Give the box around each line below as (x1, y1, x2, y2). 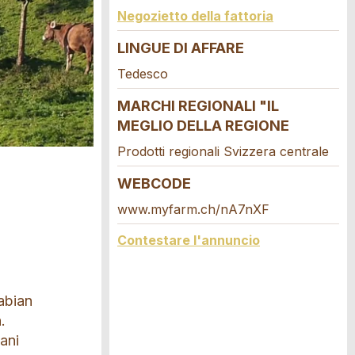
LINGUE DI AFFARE (117, 40, 244, 56)
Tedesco (117, 66, 168, 82)
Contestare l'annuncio (117, 232, 260, 248)
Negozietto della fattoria (117, 8, 273, 24)
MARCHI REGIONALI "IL (117, 97, 279, 114)
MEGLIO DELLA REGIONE (117, 117, 289, 134)
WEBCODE (117, 175, 191, 192)
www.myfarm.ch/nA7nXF (117, 201, 269, 217)
